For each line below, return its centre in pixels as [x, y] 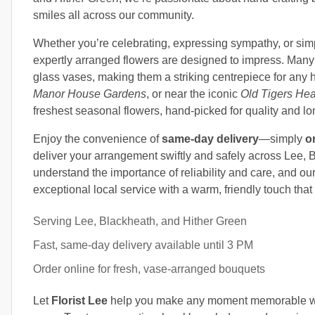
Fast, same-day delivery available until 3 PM [143, 245]
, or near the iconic [193, 94]
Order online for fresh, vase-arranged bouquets [149, 269]
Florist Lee [79, 301]
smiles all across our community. [114, 15]
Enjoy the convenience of [97, 139]
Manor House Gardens [90, 94]
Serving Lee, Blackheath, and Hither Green [140, 221]
